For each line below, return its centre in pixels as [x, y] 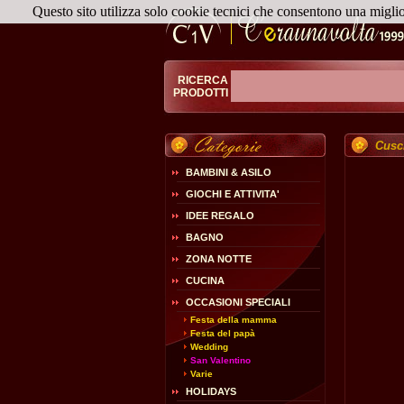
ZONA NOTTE [219, 259]
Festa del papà [223, 333]
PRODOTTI [202, 93]
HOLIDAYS [211, 391]
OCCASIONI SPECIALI [238, 302]
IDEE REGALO [220, 216]
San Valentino [220, 360]
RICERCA [204, 80]
